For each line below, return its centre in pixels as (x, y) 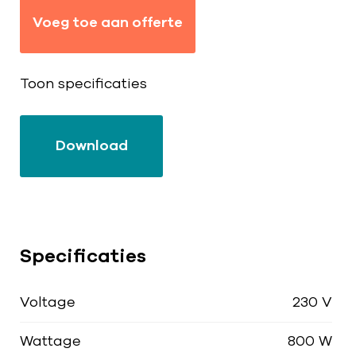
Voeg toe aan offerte (108, 23)
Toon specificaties (83, 84)
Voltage (48, 302)
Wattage (50, 341)
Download (91, 146)
